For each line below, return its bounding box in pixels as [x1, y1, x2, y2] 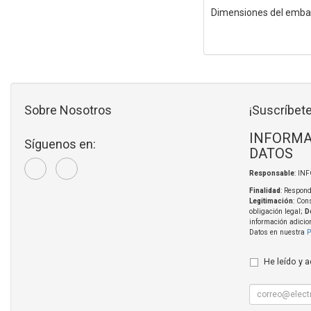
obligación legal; [249, 208, 305, 216]
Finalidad [249, 187, 280, 195]
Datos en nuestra [249, 228, 307, 237]
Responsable [249, 169, 294, 178]
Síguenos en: [24, 137, 96, 152]
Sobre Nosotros [24, 103, 112, 118]
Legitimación [249, 197, 293, 205]
